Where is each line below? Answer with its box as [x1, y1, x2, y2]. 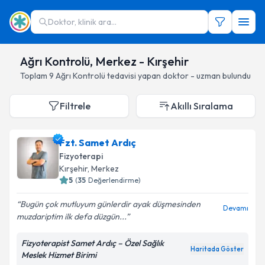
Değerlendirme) [88, 176, 141, 185]
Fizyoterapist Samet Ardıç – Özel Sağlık [21, 238, 164, 248]
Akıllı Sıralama [170, 100, 233, 112]
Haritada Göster [190, 245, 244, 253]
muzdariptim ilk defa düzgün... [17, 211, 126, 222]
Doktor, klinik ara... [48, 17, 117, 27]
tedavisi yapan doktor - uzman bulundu [107, 70, 251, 81]
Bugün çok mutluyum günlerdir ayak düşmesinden [20, 199, 201, 209]
